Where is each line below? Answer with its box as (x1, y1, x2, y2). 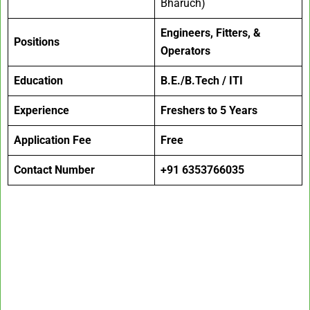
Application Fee (14, 134, 91, 147)
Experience (14, 104, 69, 118)
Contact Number (14, 163, 95, 177)
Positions (14, 35, 60, 49)
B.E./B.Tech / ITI (161, 74, 243, 88)
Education (14, 74, 63, 88)
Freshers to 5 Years (161, 104, 257, 118)
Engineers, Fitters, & (161, 26, 261, 40)
